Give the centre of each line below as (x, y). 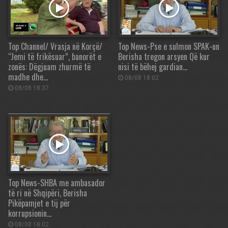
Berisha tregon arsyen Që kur (164, 57)
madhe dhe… (28, 77)
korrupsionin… (30, 213)
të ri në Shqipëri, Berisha (48, 193)
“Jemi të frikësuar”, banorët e (55, 57)
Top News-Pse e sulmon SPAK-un (169, 47)
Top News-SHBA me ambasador (57, 183)
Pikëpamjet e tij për (39, 203)
